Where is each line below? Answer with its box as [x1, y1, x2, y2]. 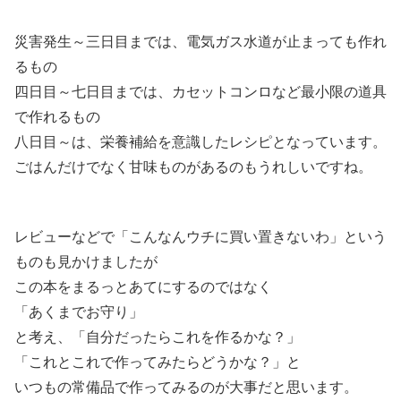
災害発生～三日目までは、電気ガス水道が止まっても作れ [14, 33, 387, 49]
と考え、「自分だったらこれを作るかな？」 [14, 329, 301, 346]
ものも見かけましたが [14, 254, 158, 270]
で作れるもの [14, 108, 100, 124]
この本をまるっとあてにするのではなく [14, 279, 272, 295]
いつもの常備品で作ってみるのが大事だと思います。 [14, 380, 358, 396]
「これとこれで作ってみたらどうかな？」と [14, 354, 301, 371]
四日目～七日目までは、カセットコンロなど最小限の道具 [14, 83, 387, 99]
